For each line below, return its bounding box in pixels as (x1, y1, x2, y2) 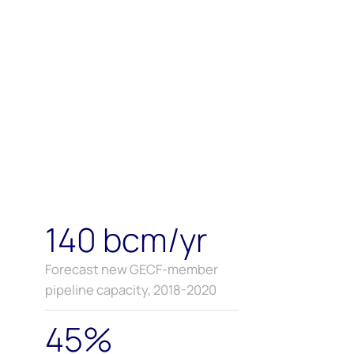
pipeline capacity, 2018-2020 (44, 281, 217, 299)
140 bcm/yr (44, 217, 207, 262)
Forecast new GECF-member (44, 260, 218, 279)
